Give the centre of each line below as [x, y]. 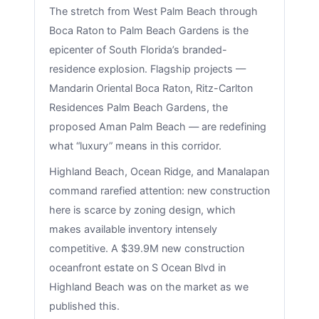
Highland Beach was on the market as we [148, 287]
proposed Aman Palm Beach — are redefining [157, 126]
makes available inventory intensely [133, 229]
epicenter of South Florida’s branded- [138, 49]
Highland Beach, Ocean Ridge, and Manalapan [159, 172]
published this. [84, 306]
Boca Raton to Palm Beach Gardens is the [148, 30]
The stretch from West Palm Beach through [153, 11]
